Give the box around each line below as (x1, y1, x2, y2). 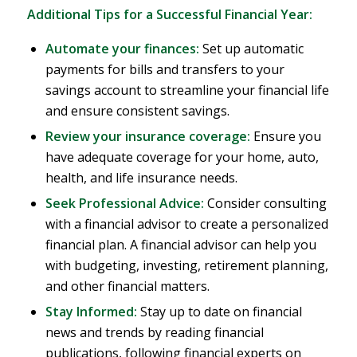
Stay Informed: (45, 302, 137, 320)
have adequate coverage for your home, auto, (45, 147, 319, 166)
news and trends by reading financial (45, 323, 264, 341)
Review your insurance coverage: (45, 127, 250, 145)
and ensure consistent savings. (45, 101, 229, 120)
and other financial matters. (45, 277, 210, 295)
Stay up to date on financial (136, 302, 302, 320)
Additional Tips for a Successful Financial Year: (26, 6, 312, 24)
